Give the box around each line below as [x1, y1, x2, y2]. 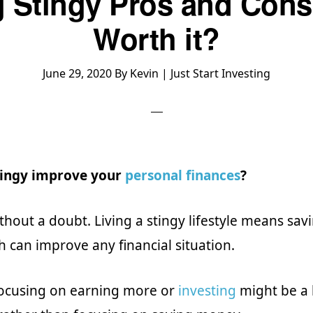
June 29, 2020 [43, 66, 112, 81]
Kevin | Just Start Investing [130, 66, 270, 81]
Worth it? [93, 17, 220, 59]
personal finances [125, 166, 240, 184]
